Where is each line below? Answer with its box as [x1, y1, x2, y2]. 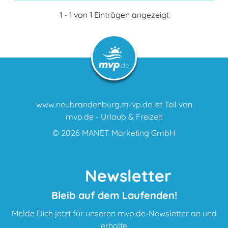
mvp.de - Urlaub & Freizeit [66, 111, 162, 122]
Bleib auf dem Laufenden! [51, 188, 177, 202]
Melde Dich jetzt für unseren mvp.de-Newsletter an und [11, 208, 217, 218]
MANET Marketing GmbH [82, 127, 176, 138]
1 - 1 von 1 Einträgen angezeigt [59, 9, 169, 20]
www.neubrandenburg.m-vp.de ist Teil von [36, 99, 192, 109]
